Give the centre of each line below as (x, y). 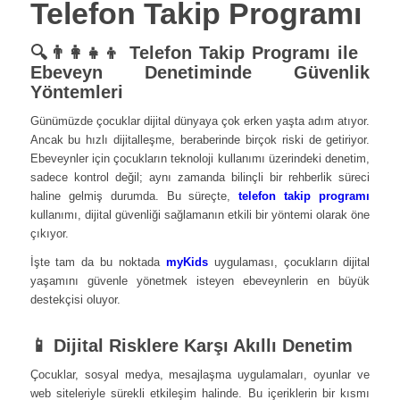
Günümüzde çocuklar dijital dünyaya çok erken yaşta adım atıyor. (200, 121)
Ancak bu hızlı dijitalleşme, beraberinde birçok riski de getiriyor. (200, 139)
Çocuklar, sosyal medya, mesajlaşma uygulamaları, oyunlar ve (200, 374)
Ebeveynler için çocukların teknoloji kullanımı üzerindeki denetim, (200, 158)
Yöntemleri (76, 92)
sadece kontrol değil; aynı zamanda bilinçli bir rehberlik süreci (200, 177)
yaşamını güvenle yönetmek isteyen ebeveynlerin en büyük (200, 280)
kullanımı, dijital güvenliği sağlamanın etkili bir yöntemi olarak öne (200, 214)
